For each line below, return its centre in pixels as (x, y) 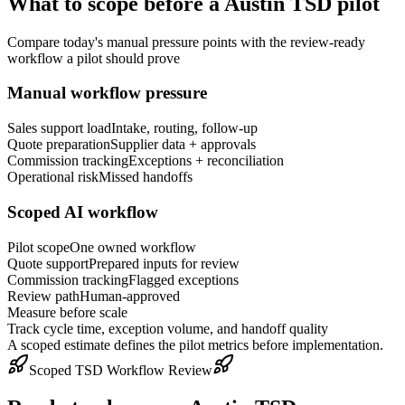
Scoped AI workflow (83, 212)
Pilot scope (38, 247)
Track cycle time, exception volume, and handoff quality (168, 328)
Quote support (48, 263)
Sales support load (59, 128)
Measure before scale (67, 312)
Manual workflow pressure (107, 93)
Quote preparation (59, 145)
